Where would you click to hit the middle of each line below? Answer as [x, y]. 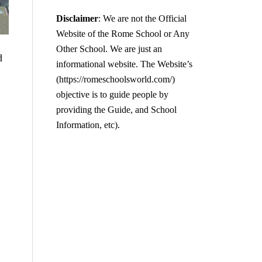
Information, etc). [88, 125]
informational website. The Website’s [124, 64]
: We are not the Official [142, 18]
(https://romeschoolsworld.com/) [116, 79]
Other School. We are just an [109, 49]
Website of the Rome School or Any [123, 34]
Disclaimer [77, 18]
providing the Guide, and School [116, 110]
